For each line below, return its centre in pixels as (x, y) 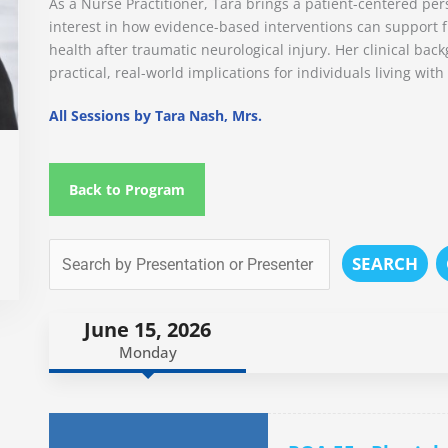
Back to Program (127, 189)
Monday (147, 351)
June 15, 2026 (147, 329)
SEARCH (385, 263)
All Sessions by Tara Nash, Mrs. (155, 115)
